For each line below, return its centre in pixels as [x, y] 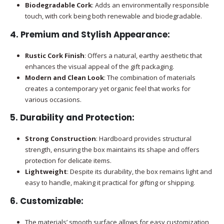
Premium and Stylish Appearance [94, 34]
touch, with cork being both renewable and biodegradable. [113, 16]
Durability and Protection [76, 118]
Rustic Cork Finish [54, 55]
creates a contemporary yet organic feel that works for [107, 88]
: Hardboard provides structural [143, 139]
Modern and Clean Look [64, 77]
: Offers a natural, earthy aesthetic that [143, 55]
